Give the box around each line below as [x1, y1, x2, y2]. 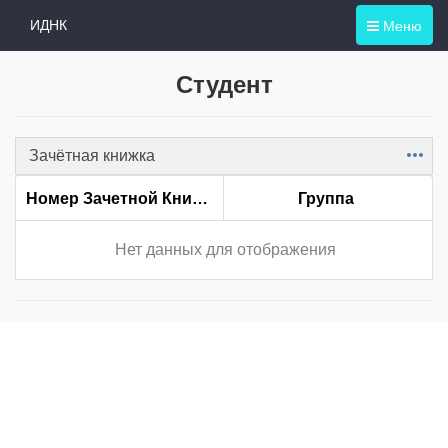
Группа [298, 190, 354, 207]
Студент [175, 66, 273, 100]
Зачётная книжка [29, 147, 155, 164]
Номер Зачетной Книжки [192, 190, 208, 207]
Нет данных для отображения [114, 241, 336, 258]
